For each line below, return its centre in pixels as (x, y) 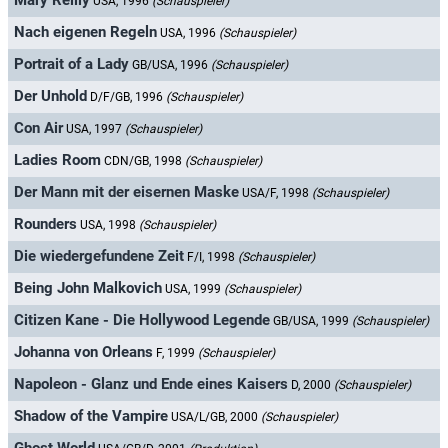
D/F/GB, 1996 (128, 97)
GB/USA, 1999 (312, 321)
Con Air (38, 128)
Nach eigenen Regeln (85, 32)
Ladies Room (57, 160)
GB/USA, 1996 (171, 65)
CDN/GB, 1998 (144, 161)
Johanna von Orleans (83, 352)
